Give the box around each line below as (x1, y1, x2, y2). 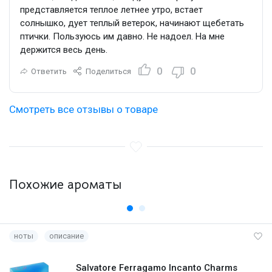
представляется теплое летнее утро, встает (20, 4, 203, 15)
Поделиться (86, 66, 131, 76)
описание (49, 231, 84, 240)
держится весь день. (20, 44, 107, 55)
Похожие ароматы (9, 176, 121, 192)
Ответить (31, 66, 67, 76)
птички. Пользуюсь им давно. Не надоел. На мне (20, 30, 225, 42)
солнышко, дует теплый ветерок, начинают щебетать (20, 17, 244, 29)
